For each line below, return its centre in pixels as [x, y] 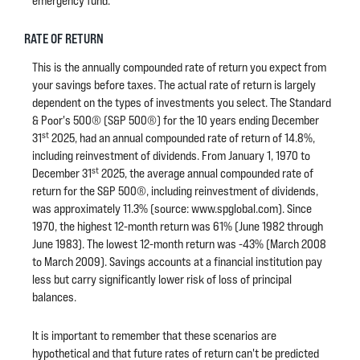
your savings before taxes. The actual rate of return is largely [174, 85]
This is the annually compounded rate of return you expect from [179, 67]
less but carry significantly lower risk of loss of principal [162, 279]
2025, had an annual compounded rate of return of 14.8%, [182, 138]
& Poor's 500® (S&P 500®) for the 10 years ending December [176, 120]
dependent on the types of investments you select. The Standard [182, 102]
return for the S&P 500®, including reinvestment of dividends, [175, 191]
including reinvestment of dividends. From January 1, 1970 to [171, 155]
